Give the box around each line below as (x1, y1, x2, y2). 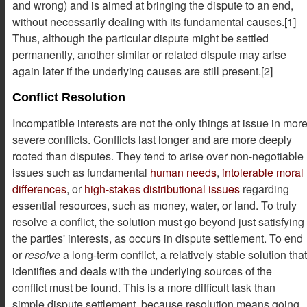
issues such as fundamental (12, 164, 150, 180)
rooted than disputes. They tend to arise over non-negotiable (12, 147, 304, 164)
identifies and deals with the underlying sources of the (12, 262, 272, 279)
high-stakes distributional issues (84, 180, 240, 197)
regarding (240, 180, 289, 197)
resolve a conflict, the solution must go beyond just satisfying (12, 213, 304, 230)
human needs (150, 164, 217, 180)
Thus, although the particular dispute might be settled (12, 29, 269, 46)
